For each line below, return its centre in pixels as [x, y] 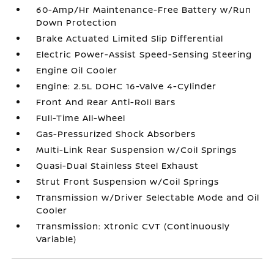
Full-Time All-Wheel [81, 118]
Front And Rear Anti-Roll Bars [106, 102]
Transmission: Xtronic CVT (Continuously [133, 226]
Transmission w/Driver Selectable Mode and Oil [148, 197]
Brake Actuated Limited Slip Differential [130, 38]
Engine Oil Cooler [77, 70]
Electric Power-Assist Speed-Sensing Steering [144, 54]
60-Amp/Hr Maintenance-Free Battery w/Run [144, 9]
